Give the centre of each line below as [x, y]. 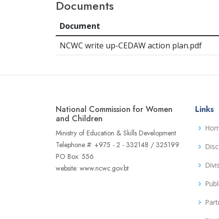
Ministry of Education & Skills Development [116, 133]
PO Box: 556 [75, 157]
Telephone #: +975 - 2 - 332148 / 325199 [118, 145]
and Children [79, 119]
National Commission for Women [114, 109]
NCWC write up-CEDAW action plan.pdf [131, 46]
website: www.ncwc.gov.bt [92, 168]
